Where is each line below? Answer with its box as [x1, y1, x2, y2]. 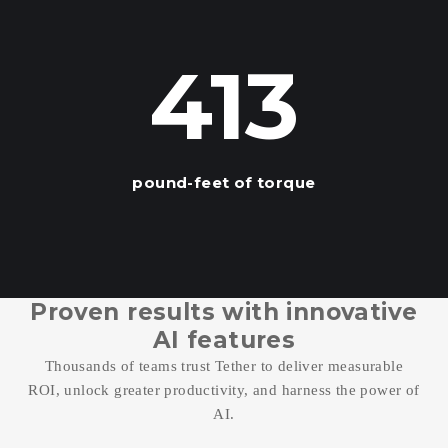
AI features [152, 326, 296, 355]
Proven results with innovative [30, 298, 418, 327]
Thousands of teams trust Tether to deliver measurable [44, 358, 404, 375]
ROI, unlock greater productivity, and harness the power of [28, 382, 420, 399]
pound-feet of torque [132, 172, 316, 192]
